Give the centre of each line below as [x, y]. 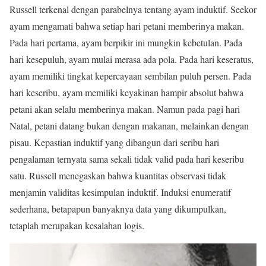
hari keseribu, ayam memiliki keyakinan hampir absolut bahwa [126, 93]
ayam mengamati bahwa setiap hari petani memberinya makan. [127, 26]
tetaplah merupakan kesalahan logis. [78, 226]
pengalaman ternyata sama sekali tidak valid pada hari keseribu [127, 159]
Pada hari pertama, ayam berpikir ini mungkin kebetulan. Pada [126, 43]
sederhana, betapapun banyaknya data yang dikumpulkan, [118, 209]
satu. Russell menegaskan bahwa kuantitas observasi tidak [118, 176]
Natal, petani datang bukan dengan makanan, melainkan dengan [129, 126]
